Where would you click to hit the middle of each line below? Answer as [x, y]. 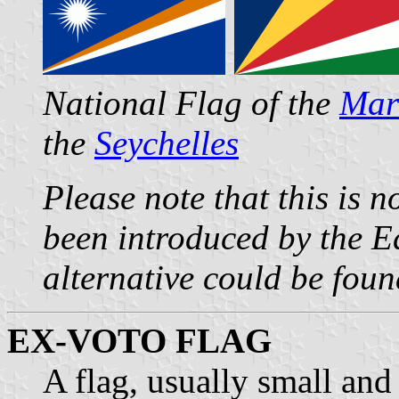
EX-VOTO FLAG [139, 340]
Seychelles [167, 142]
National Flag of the [191, 102]
